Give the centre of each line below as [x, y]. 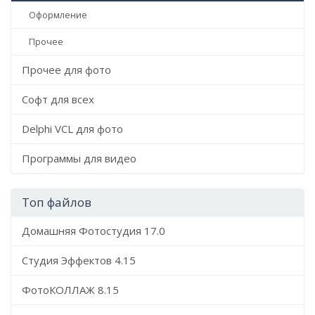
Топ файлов [57, 202]
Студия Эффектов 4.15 [79, 260]
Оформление [58, 15]
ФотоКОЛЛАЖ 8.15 [70, 290]
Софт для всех [58, 99]
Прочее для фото [66, 70]
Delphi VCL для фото [72, 129]
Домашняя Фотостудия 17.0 [94, 231]
